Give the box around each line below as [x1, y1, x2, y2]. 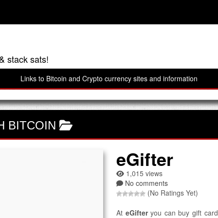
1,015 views [124, 168, 163, 178]
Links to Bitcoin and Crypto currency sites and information [20, 73, 198, 83]
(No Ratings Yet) [145, 187, 198, 198]
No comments [125, 178, 168, 188]
